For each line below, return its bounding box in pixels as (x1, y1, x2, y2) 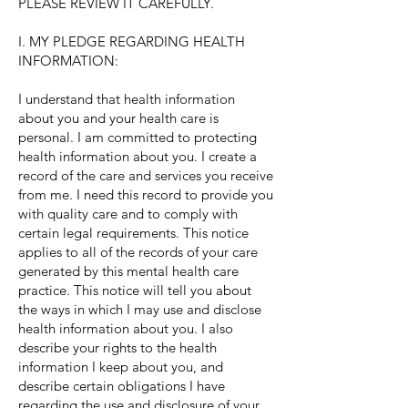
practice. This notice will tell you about (18, 281, 251, 299)
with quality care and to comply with (18, 205, 238, 222)
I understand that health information (18, 90, 235, 107)
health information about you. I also (18, 320, 233, 337)
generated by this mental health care (18, 262, 239, 280)
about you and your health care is (18, 109, 219, 127)
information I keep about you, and (18, 358, 223, 375)
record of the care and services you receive (18, 167, 273, 184)
